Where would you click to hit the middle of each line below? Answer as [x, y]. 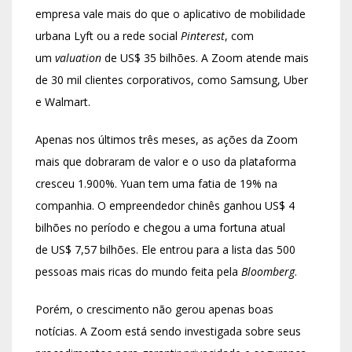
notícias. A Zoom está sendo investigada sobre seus [168, 332]
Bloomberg [268, 272]
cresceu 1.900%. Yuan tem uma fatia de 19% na [156, 184]
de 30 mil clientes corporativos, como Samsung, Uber [172, 80]
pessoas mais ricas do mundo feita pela [138, 272]
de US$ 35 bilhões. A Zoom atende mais [205, 58]
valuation [78, 58]
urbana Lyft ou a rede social [106, 36]
